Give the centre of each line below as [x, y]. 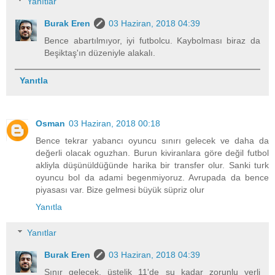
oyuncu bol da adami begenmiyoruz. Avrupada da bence [152, 178]
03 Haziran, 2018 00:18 [114, 124]
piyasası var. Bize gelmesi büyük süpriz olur [120, 190]
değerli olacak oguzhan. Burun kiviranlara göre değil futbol [152, 153]
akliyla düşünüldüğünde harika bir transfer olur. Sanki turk [152, 165]
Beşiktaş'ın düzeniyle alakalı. [100, 53]
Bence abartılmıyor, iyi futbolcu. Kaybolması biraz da [152, 41]
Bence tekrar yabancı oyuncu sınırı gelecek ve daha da [152, 141]
